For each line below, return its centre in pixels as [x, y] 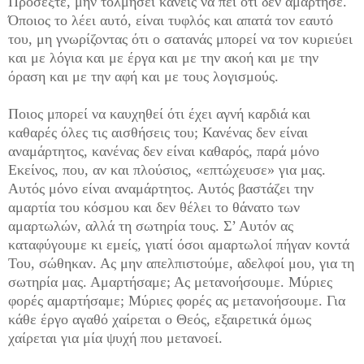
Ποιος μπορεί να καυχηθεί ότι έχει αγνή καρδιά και [159, 114]
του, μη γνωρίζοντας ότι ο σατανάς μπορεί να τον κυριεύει [180, 39]
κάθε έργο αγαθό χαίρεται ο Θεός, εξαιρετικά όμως [160, 320]
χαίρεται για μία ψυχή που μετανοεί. [115, 338]
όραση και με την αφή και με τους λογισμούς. [143, 77]
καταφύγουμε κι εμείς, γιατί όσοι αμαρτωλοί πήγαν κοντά [179, 245]
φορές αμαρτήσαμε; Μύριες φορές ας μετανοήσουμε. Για [177, 301]
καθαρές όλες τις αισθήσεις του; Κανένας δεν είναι [158, 133]
